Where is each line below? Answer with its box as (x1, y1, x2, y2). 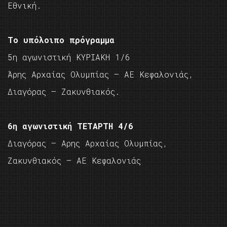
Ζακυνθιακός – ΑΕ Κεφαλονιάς (8, 155, 141, 166)
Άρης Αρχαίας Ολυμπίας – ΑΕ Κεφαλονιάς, (8, 69, 194, 80)
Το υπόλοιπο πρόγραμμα (8, 34, 115, 46)
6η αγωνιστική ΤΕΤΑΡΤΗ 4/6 (8, 121, 133, 132)
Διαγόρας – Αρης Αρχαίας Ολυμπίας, (8, 138, 168, 149)
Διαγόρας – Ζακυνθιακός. (8, 86, 120, 97)
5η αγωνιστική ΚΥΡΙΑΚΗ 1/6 (8, 52, 130, 63)
